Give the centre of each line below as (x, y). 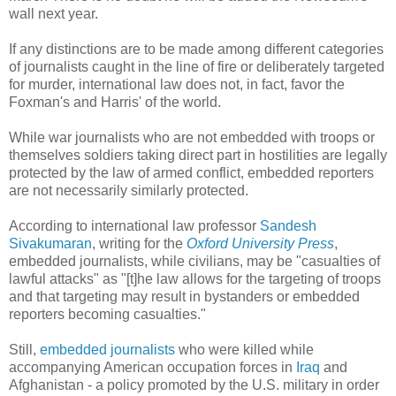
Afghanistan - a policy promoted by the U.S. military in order (194, 385)
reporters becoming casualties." (107, 314)
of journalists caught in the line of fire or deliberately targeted (197, 66)
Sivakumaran (50, 243)
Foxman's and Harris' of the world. (115, 102)
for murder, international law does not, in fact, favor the (177, 84)
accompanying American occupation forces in (152, 367)
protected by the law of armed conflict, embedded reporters (191, 172)
